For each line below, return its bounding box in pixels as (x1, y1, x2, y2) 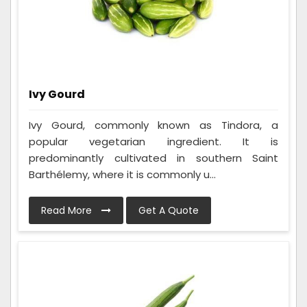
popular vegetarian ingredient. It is (29, 134, 278, 149)
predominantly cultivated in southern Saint (29, 151, 278, 166)
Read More (41, 204, 95, 218)
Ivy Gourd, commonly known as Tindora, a (29, 118, 278, 133)
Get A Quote (138, 204, 199, 218)
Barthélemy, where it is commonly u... (29, 167, 216, 182)
